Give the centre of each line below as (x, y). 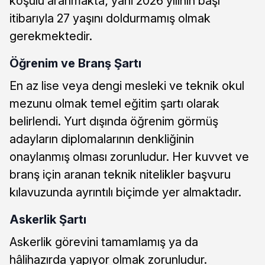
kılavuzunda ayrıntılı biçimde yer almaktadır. (125, 192)
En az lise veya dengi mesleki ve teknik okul (127, 85)
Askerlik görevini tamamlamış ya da (104, 242)
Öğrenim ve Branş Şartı (75, 63)
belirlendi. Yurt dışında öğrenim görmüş (114, 121)
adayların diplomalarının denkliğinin (102, 139)
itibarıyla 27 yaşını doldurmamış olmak (110, 18)
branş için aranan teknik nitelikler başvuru (120, 174)
